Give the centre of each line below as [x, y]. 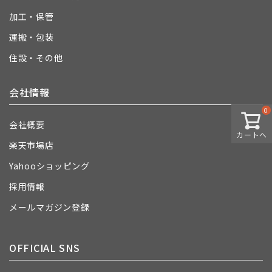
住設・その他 [36, 58]
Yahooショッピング [49, 166]
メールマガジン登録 [49, 207]
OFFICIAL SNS [45, 248]
